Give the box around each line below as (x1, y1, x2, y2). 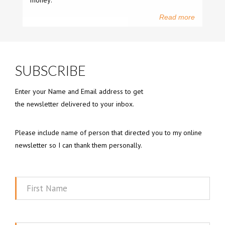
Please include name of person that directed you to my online (15, 128, 202, 137)
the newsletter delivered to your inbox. (15, 99, 134, 108)
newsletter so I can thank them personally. (15, 141, 142, 150)
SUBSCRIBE (15, 62, 86, 79)
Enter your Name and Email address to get (15, 87, 143, 96)
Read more (159, 13, 195, 21)
